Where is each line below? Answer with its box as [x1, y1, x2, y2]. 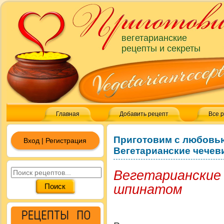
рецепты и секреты [121, 43, 200, 53]
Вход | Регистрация [23, 136, 87, 144]
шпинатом [113, 179, 182, 198]
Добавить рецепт [119, 110, 168, 117]
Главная [56, 110, 79, 117]
